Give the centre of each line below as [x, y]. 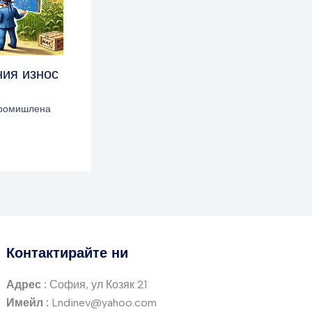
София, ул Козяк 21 [97, 284]
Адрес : [27, 284]
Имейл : [28, 303]
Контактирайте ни [68, 253]
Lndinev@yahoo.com [104, 303]
